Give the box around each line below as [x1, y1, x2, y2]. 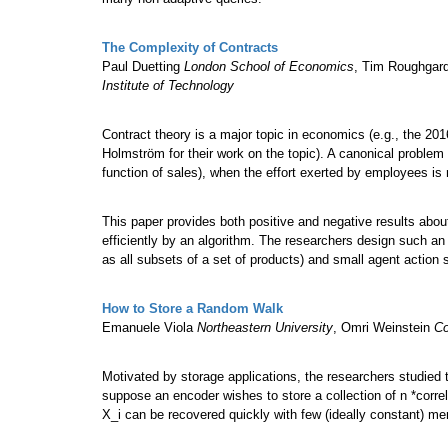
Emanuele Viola [102, 320, 197, 336]
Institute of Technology [102, 78, 234, 94]
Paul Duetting [102, 59, 184, 75]
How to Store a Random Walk [102, 301, 283, 317]
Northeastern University [197, 320, 333, 336]
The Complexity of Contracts [102, 40, 278, 56]
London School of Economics [184, 59, 354, 75]
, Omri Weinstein [333, 320, 434, 336]
